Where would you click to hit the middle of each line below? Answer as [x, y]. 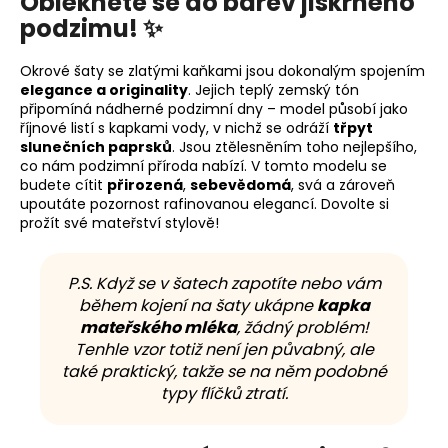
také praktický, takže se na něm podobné [224, 371]
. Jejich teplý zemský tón [273, 89]
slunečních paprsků [96, 146]
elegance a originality [104, 89]
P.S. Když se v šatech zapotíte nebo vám [224, 283]
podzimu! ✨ [91, 28]
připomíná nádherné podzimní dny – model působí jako [214, 108]
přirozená [145, 184]
